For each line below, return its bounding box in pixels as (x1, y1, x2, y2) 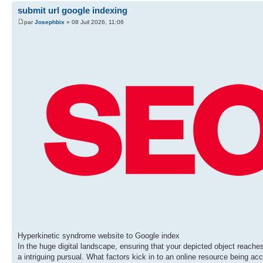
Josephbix (35, 18, 65, 25)
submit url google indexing (18, 5, 127, 16)
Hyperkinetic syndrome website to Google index (18, 231, 180, 240)
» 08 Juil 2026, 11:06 (65, 18, 124, 25)
